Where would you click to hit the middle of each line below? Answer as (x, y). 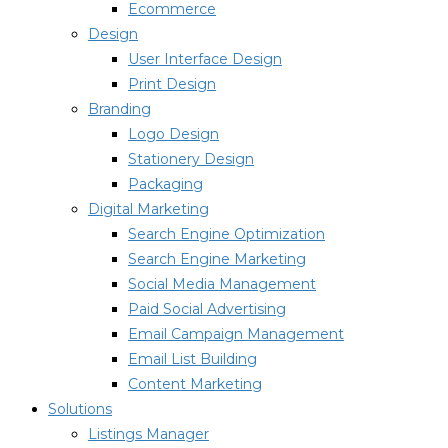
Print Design (172, 84)
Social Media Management (222, 284)
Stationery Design (191, 159)
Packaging (165, 184)
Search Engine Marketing (217, 259)
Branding (119, 109)
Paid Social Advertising (207, 309)
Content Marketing (195, 384)
